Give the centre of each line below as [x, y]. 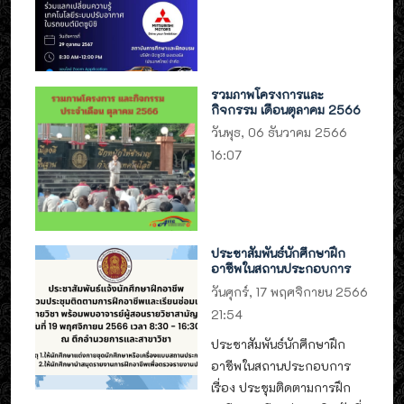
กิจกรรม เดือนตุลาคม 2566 [286, 109]
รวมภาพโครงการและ [268, 94]
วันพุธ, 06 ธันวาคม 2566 [280, 132]
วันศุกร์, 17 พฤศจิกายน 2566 [290, 291]
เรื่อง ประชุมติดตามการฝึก [281, 388]
